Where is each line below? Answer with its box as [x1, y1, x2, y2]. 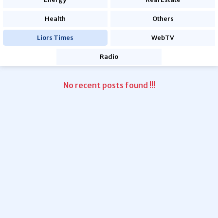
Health [44, 15, 66, 23]
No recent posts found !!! [63, 80, 155, 90]
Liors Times [36, 34, 73, 42]
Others [152, 15, 174, 23]
